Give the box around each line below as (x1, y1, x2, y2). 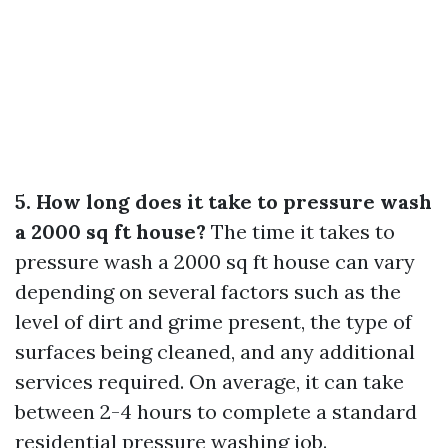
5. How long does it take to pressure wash (15, 189, 432, 214)
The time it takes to (206, 219, 395, 244)
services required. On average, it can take (15, 369, 404, 394)
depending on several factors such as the (15, 279, 401, 304)
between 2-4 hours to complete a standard (15, 399, 417, 424)
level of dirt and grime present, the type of (15, 309, 412, 334)
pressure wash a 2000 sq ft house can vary (15, 249, 415, 274)
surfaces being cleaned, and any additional (15, 339, 415, 364)
